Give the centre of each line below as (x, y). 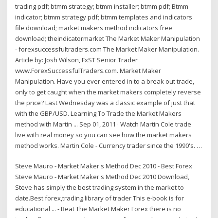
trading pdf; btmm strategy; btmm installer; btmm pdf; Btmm (102, 6)
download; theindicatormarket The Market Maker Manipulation (108, 38)
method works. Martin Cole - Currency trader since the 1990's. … (109, 145)
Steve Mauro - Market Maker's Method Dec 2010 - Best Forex (104, 166)
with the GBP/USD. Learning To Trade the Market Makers (99, 113)
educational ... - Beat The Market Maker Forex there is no (98, 209)
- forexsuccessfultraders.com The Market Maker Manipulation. (107, 49)
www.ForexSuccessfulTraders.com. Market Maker (88, 70)
